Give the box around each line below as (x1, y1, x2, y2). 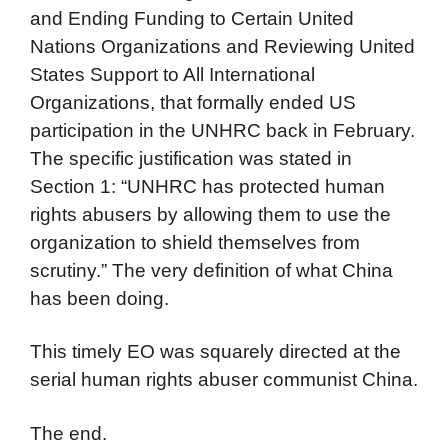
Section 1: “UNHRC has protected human (30, 175, 385, 197)
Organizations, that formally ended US (30, 91, 356, 113)
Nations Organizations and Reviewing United (30, 35, 415, 57)
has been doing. (30, 287, 169, 309)
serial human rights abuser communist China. (30, 369, 418, 391)
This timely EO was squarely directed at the (30, 341, 401, 363)
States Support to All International (30, 63, 315, 85)
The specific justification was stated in (30, 147, 352, 169)
